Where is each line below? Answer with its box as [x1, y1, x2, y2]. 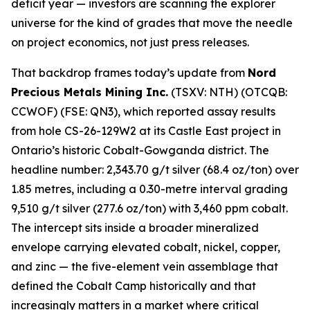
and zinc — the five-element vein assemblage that [11, 259, 278, 273]
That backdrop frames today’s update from [11, 66, 248, 80]
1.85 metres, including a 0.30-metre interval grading [11, 182, 288, 196]
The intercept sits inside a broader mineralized [11, 221, 259, 235]
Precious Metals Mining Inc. [11, 85, 168, 99]
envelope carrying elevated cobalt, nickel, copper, [11, 240, 280, 254]
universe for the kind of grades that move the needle [11, 16, 293, 30]
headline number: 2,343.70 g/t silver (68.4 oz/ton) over [11, 163, 299, 176]
